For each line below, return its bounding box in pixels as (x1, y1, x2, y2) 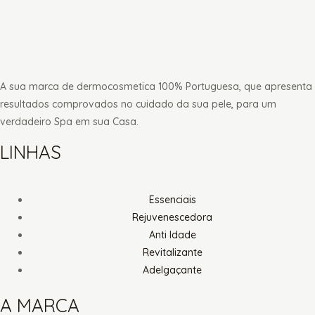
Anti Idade (148, 228, 196, 241)
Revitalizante (142, 245, 202, 259)
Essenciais (148, 193, 196, 206)
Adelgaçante (143, 263, 202, 276)
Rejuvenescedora (132, 210, 212, 224)
